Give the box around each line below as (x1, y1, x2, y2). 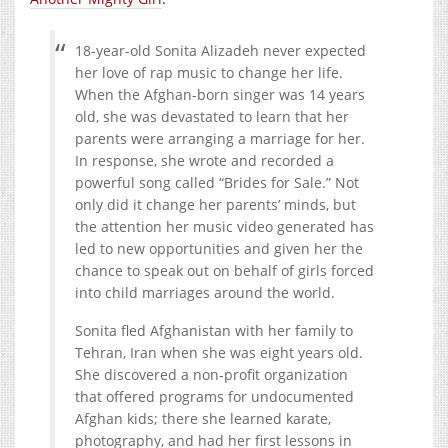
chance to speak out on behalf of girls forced (75, 260, 374, 280)
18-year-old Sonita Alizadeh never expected (75, 40, 366, 60)
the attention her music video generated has (75, 216, 374, 236)
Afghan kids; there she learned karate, (75, 408, 331, 428)
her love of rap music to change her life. (75, 62, 343, 82)
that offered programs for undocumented (75, 386, 354, 406)
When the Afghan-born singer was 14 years (75, 84, 365, 104)
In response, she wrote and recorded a (75, 150, 334, 170)
